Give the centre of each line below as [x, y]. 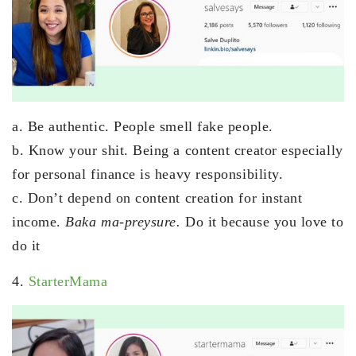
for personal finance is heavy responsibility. [148, 174]
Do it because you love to [262, 221]
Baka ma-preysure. [123, 221]
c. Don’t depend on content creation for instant [157, 197]
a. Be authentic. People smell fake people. [143, 126]
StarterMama [68, 281]
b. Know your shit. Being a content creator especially [178, 150]
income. [39, 221]
